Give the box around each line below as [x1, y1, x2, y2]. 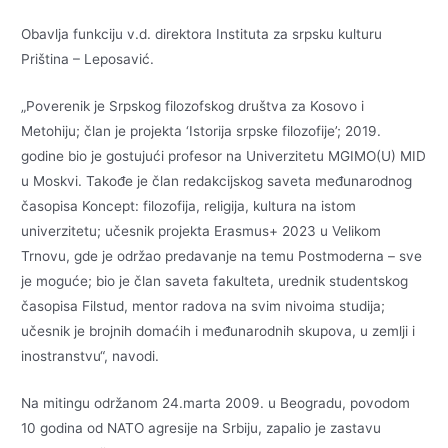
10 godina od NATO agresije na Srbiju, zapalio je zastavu [21, 420, 382, 437]
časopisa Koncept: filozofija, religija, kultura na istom [21, 198, 357, 215]
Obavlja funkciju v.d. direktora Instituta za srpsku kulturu [21, 26, 383, 43]
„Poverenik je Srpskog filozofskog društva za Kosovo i [21, 98, 365, 115]
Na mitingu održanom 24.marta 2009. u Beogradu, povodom [21, 395, 411, 412]
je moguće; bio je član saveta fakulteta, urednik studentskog [21, 273, 409, 290]
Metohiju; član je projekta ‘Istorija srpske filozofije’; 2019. [21, 123, 382, 140]
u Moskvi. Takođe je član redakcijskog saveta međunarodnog [21, 173, 413, 190]
